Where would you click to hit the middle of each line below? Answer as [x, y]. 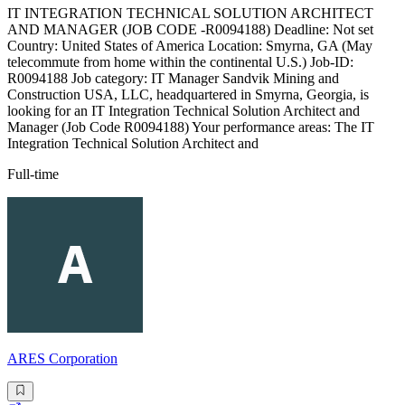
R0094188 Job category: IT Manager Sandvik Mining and [173, 79]
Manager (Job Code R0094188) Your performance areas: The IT [191, 127]
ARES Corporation [62, 359]
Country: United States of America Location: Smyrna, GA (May [190, 46]
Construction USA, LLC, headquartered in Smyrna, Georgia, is [188, 95]
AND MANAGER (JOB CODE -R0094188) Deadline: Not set [190, 30]
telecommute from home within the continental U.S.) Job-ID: [180, 62]
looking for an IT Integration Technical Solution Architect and [184, 111]
